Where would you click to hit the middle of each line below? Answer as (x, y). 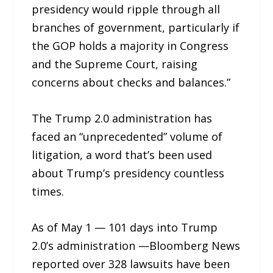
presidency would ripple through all (126, 9)
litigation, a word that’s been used (122, 154)
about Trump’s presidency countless (128, 173)
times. (48, 191)
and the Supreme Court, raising (115, 64)
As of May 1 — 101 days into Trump (125, 227)
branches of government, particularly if (136, 28)
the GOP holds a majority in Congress (130, 46)
